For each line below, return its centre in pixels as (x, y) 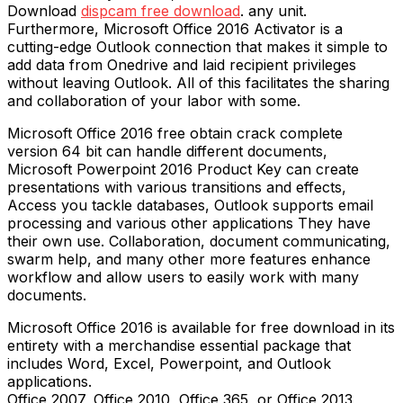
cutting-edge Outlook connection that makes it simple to (197, 47)
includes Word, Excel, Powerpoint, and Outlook (169, 364)
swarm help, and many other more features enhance (189, 260)
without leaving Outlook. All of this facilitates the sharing (198, 83)
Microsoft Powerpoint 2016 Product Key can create (183, 170)
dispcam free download (161, 11)
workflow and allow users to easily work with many (183, 278)
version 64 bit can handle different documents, (167, 152)
